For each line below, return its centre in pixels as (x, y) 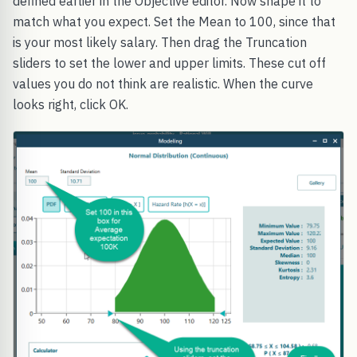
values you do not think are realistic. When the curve (163, 84)
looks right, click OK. (71, 105)
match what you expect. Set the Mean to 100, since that (174, 22)
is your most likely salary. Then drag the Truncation (160, 43)
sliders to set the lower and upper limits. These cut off (169, 63)
